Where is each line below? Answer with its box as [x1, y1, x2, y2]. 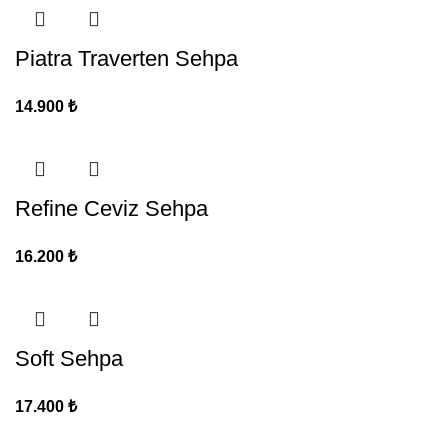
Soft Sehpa [15, 345, 123, 371]
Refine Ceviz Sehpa [15, 195, 208, 221]
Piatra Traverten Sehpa [15, 45, 238, 71]
